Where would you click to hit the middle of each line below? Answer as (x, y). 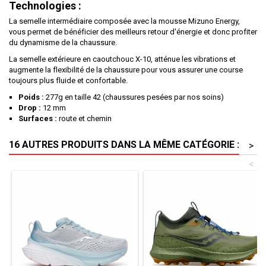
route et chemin (84, 118)
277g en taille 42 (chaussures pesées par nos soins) (134, 97)
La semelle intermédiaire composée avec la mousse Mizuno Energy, (124, 21)
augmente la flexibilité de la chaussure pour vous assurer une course (126, 70)
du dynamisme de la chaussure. (63, 42)
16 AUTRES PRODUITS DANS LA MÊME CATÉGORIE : (124, 145)
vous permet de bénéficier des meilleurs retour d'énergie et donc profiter (133, 32)
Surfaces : (38, 118)
